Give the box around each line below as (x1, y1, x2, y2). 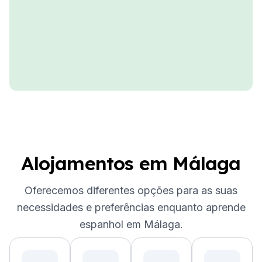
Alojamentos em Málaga (21, 151, 241, 175)
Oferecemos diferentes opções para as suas (25, 184, 237, 196)
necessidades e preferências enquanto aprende (16, 201, 246, 213)
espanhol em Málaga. (79, 218, 183, 230)
